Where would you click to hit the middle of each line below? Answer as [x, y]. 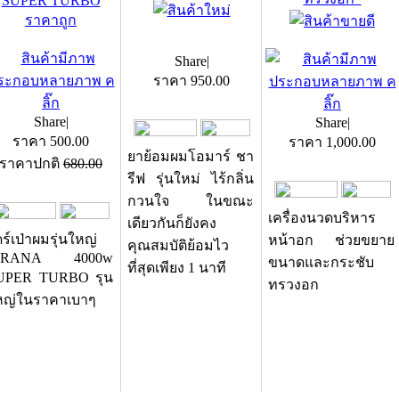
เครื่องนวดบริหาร [322, 218]
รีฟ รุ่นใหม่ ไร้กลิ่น [191, 179]
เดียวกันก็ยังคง [172, 223]
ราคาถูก [51, 20]
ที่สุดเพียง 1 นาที [177, 268]
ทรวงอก [293, 285]
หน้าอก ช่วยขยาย [331, 240]
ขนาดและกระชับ [321, 262]
